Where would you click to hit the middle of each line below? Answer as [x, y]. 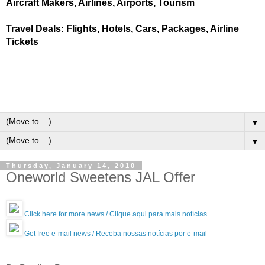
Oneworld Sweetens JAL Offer [101, 177]
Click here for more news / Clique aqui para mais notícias [115, 214]
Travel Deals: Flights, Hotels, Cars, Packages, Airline [122, 29]
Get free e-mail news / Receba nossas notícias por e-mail [115, 233]
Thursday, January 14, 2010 [71, 166]
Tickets [22, 42]
